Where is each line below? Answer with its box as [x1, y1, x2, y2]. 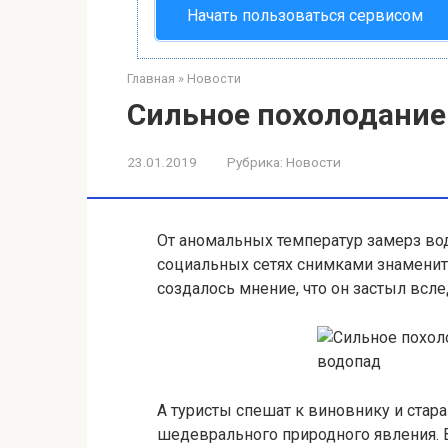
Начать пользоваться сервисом [187, 6, 423, 26]
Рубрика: [227, 154, 283, 171]
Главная [127, 71, 175, 87]
